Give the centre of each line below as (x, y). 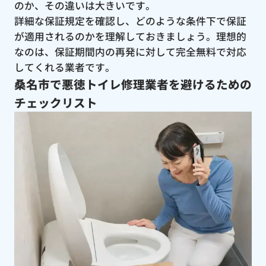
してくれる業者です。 (64, 67)
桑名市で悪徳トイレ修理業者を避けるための (133, 84)
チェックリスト (56, 102)
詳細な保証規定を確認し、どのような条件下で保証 (130, 20)
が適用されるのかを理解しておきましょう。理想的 (130, 36)
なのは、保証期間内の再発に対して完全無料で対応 (130, 51)
